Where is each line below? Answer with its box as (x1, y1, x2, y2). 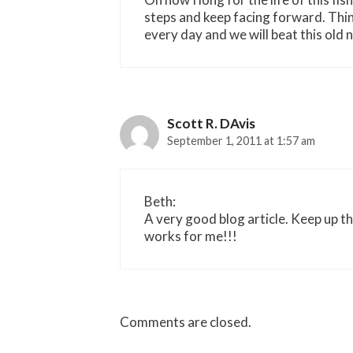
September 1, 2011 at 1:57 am (167, 133, 315, 147)
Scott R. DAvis (167, 114, 255, 132)
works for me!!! (144, 228, 237, 245)
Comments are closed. (120, 313, 251, 330)
